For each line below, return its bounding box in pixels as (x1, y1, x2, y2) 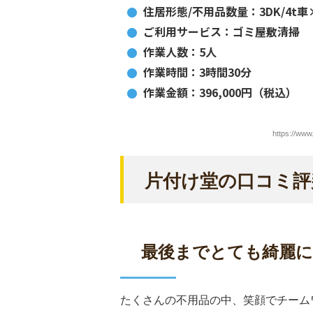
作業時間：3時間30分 (143, 64, 252, 80)
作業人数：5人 (143, 43, 217, 60)
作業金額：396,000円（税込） (143, 84, 297, 101)
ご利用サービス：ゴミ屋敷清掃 (143, 23, 300, 40)
